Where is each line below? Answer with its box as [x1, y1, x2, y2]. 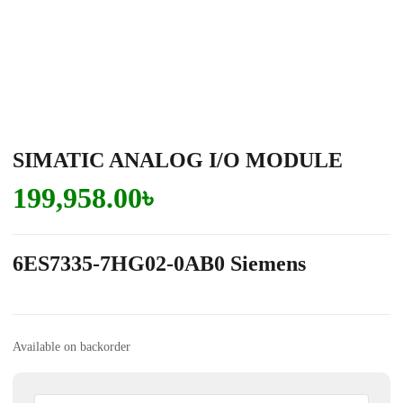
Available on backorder [13, 340, 130, 354]
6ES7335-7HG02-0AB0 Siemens [13, 252, 306, 275]
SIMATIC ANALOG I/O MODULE [13, 148, 343, 172]
